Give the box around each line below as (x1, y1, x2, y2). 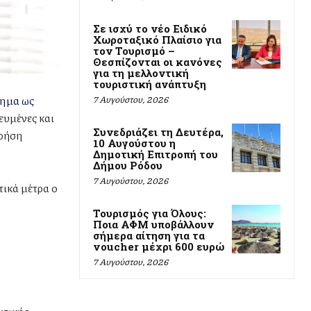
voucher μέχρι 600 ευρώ (93, 239, 224, 253)
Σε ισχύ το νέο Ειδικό (93, 21, 207, 35)
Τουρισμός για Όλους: (93, 205, 206, 220)
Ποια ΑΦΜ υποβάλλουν (93, 217, 214, 231)
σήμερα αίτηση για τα (93, 228, 205, 242)
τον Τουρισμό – (93, 43, 175, 58)
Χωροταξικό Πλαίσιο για (93, 32, 221, 47)
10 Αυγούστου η (93, 135, 176, 150)
